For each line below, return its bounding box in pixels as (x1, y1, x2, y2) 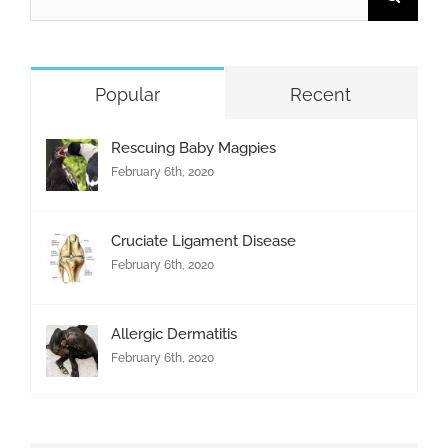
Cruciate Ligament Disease (111, 231, 296, 250)
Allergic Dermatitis (111, 324, 237, 343)
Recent (290, 83, 352, 105)
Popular (94, 83, 160, 105)
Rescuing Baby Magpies (111, 138, 276, 157)
